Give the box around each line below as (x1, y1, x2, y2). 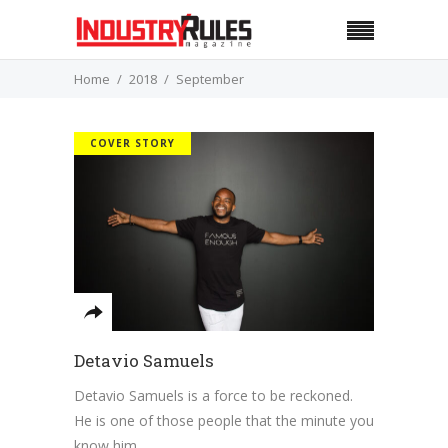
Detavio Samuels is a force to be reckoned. (74, 386, 353, 405)
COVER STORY (90, 136, 175, 150)
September (176, 69, 244, 88)
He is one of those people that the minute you (74, 411, 374, 430)
